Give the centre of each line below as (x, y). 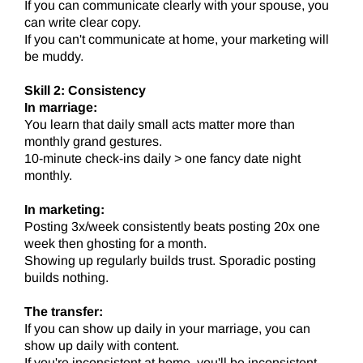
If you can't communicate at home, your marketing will (177, 40)
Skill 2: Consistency (85, 91)
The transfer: (64, 312)
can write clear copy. (83, 23)
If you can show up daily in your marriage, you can (167, 329)
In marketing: (64, 210)
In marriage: (61, 108)
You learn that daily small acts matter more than (160, 125)
